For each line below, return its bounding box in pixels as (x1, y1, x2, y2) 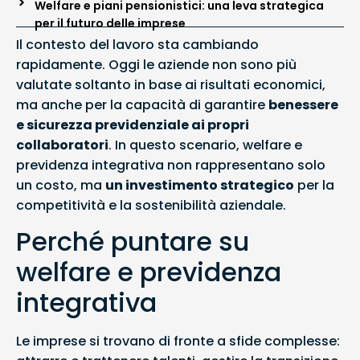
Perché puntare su (16, 223, 249, 260)
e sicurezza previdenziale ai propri (16, 115, 249, 134)
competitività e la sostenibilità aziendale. (16, 195, 286, 215)
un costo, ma (16, 175, 105, 194)
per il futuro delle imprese (34, 15, 186, 32)
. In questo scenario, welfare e (108, 135, 302, 154)
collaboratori (16, 135, 108, 154)
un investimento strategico (105, 175, 294, 194)
